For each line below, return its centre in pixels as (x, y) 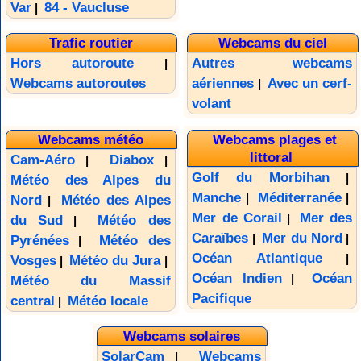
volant (212, 104)
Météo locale (108, 301)
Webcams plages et (274, 139)
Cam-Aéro (42, 160)
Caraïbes (220, 238)
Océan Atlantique (257, 258)
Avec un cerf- (310, 84)
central (32, 301)
